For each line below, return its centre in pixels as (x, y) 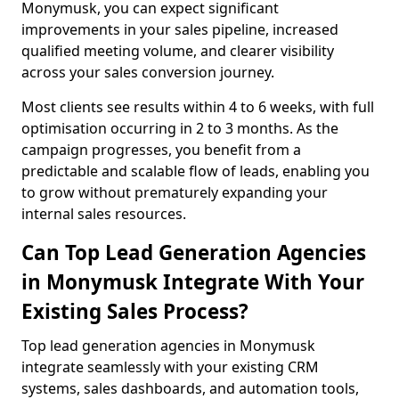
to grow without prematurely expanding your (175, 192)
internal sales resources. (104, 214)
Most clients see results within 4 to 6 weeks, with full (198, 107)
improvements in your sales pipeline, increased (180, 29)
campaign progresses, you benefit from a (161, 150)
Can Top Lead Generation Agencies (194, 252)
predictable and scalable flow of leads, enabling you (195, 171)
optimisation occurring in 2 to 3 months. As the (180, 128)
